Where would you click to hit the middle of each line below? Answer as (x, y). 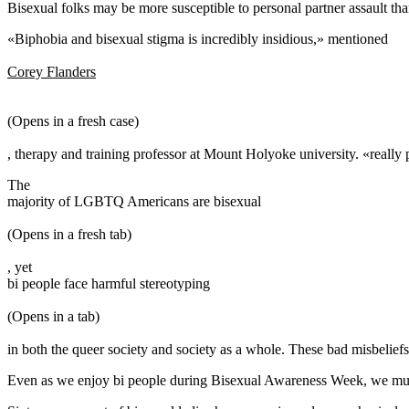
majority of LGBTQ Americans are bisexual (134, 201)
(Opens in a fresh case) (73, 121)
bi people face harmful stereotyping (109, 283)
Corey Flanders (52, 71)
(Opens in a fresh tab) (69, 234)
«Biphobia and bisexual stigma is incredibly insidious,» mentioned (198, 38)
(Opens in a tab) (53, 316)
